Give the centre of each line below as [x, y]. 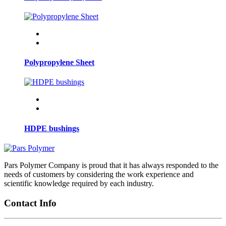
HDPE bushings [52, 128]
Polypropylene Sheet [59, 63]
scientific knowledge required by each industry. [79, 183]
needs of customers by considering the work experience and [99, 174]
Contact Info [30, 203]
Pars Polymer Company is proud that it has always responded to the [111, 165]
